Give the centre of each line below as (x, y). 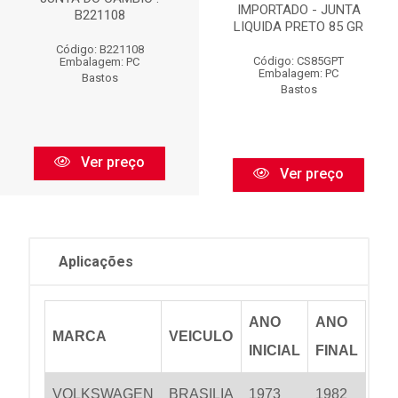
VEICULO (201, 336)
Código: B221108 (99, 49)
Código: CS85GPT (298, 61)
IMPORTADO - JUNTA (298, 10)
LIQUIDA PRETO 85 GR (298, 27)
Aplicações (96, 262)
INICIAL (275, 350)
